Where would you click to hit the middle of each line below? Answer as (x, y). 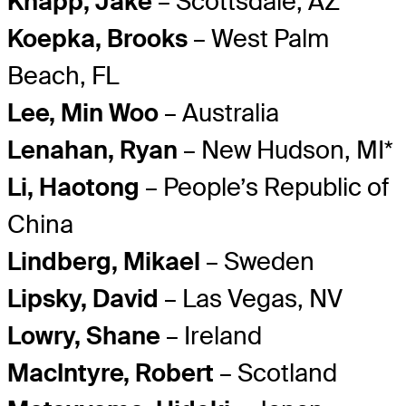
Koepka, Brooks (97, 39)
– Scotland (275, 373)
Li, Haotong (73, 188)
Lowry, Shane (84, 336)
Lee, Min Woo (83, 113)
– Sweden (257, 262)
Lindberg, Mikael (104, 262)
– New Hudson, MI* (285, 150)
